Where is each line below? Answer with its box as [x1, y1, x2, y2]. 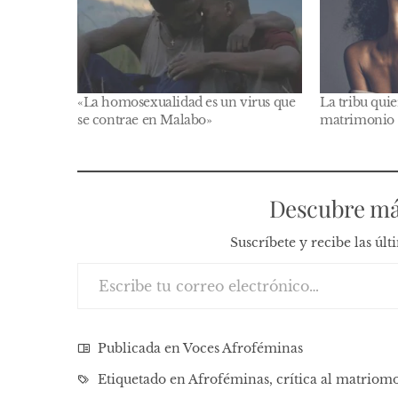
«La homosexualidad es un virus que [77, 93, 296, 110]
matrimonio [320, 111, 394, 128]
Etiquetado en [94, 370, 188, 387]
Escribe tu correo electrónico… [76, 253, 158, 270]
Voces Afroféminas [183, 339, 303, 356]
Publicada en [94, 339, 183, 356]
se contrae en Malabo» [77, 111, 212, 128]
